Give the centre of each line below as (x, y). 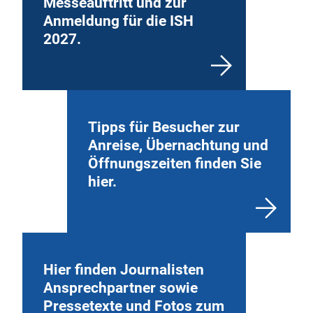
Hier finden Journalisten (124, 269)
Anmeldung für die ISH (118, 21)
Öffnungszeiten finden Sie (175, 163)
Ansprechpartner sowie (121, 287)
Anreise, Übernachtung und (178, 145)
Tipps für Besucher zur (164, 127)
